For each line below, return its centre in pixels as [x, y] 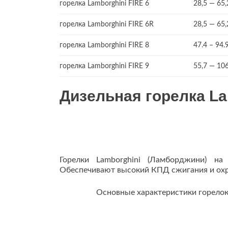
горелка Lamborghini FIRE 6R [107, 24]
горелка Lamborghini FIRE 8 [104, 45]
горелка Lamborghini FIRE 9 [104, 66]
